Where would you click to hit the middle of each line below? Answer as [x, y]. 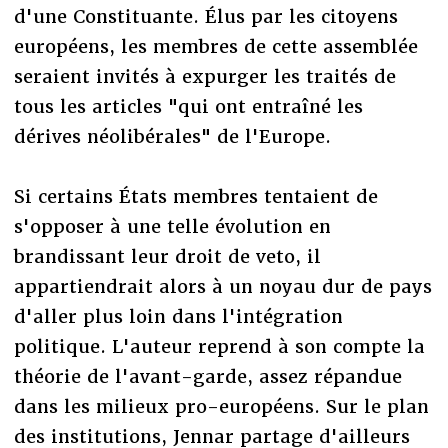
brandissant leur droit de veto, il [167, 256]
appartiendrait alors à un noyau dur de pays [222, 286]
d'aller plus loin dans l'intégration [178, 316]
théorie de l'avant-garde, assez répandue [207, 376]
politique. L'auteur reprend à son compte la [219, 346]
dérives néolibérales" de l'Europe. [172, 136]
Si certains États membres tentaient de [195, 196]
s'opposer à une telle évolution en [172, 226]
